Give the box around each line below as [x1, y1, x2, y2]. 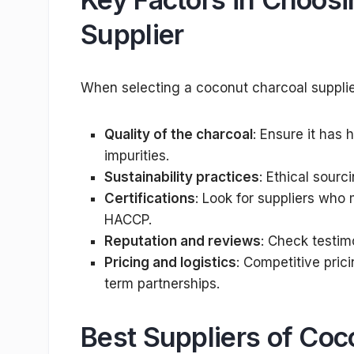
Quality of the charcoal [104, 126, 253, 143]
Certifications [104, 190, 195, 207]
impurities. [104, 148, 169, 164]
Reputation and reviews [104, 233, 261, 250]
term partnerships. [104, 276, 220, 292]
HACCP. [104, 212, 152, 228]
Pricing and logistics [104, 254, 236, 271]
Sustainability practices [104, 169, 259, 186]
